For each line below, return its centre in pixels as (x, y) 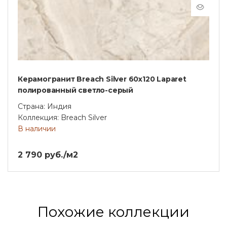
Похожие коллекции (113, 212)
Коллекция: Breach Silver (62, 117)
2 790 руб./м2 (48, 155)
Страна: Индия (45, 106)
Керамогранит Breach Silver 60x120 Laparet (102, 79)
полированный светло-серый (75, 90)
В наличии (37, 128)
